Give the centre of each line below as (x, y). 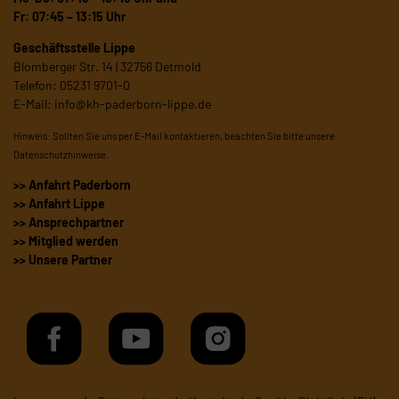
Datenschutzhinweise (60, 155)
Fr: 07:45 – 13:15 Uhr (69, 17)
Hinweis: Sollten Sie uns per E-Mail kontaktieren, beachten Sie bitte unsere (174, 136)
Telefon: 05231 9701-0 (72, 85)
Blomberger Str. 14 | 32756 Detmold (107, 67)
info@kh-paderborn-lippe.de (133, 104)
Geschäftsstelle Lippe (74, 48)
